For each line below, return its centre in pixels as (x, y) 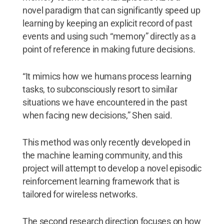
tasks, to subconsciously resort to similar (100, 89)
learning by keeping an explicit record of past (107, 23)
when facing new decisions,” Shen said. (97, 115)
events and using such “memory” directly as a (109, 36)
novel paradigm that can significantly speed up (111, 10)
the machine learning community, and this (102, 155)
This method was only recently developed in (106, 142)
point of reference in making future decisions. (109, 49)
